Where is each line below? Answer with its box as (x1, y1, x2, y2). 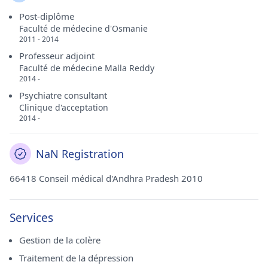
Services (10, 210, 53, 226)
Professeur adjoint (19, 50, 95, 62)
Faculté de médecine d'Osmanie (19, 23, 148, 34)
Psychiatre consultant (19, 89, 107, 101)
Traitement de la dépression (19, 252, 133, 264)
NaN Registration (36, 147, 124, 161)
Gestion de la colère (19, 234, 100, 246)
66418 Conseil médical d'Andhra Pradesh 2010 (10, 172, 203, 184)
